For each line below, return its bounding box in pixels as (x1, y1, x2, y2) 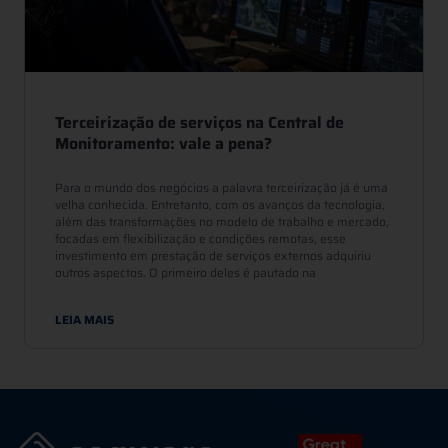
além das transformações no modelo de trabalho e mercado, (55, 211, 389, 231)
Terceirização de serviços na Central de (55, 109, 344, 135)
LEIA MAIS (55, 309, 114, 329)
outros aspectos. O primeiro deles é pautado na (55, 262, 316, 282)
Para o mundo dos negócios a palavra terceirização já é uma (55, 177, 388, 197)
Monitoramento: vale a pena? (55, 130, 272, 156)
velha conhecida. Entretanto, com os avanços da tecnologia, (55, 194, 385, 214)
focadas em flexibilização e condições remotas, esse (55, 228, 346, 248)
